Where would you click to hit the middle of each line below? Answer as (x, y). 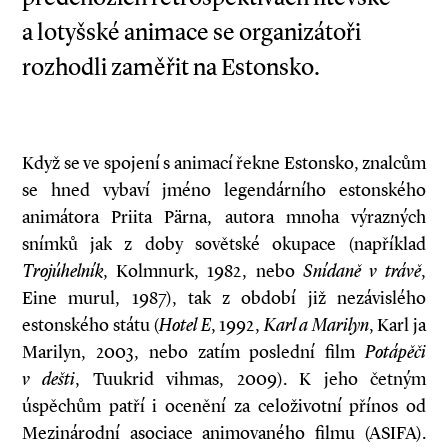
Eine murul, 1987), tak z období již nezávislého (224, 298)
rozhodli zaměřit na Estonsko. (171, 67)
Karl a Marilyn (316, 325)
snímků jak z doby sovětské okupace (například (224, 244)
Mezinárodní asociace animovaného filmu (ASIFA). (224, 433)
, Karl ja (397, 325)
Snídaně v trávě (362, 271)
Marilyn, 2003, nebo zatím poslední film (193, 352)
